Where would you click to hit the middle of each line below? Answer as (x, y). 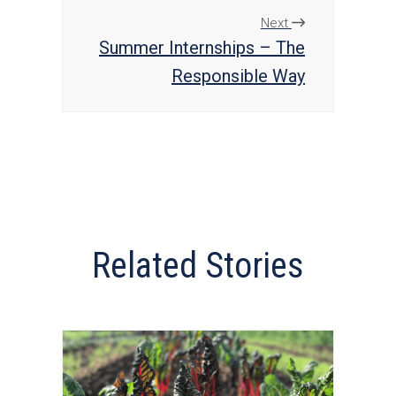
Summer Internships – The (202, 47)
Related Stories (198, 265)
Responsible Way (238, 76)
